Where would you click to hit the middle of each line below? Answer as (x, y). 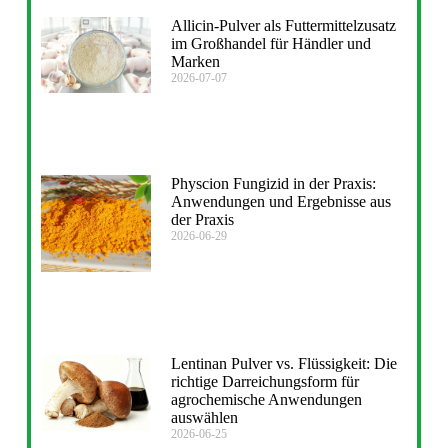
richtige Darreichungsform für (264, 381)
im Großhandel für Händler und (270, 43)
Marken (195, 61)
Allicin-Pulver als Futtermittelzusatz (283, 25)
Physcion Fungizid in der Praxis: (273, 184)
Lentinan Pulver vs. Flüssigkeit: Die (283, 363)
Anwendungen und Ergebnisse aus (280, 202)
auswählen (204, 417)
